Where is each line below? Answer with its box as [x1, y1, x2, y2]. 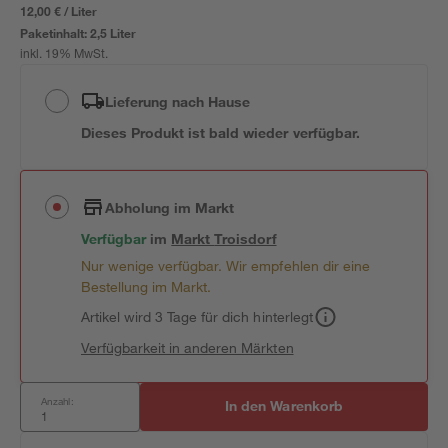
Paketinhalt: [20, 25, 91, 41]
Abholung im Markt [105, 198, 235, 216]
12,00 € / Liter [20, 3, 98, 19]
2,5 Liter [90, 25, 137, 41]
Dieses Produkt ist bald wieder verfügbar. [81, 124, 360, 141]
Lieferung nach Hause [105, 92, 251, 110]
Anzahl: [41, 394, 74, 408]
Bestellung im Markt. [81, 278, 212, 295]
